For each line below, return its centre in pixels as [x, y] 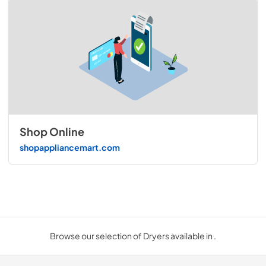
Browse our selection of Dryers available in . [133, 236]
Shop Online [52, 132]
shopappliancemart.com [69, 147]
